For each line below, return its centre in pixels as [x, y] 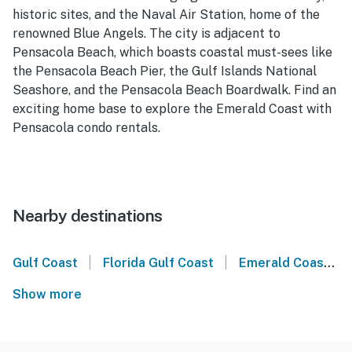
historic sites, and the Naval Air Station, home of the [166, 14]
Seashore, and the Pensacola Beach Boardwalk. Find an [174, 90]
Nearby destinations [88, 215]
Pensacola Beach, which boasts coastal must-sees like [172, 52]
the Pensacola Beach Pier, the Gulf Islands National [165, 71]
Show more [50, 294]
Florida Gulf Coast [158, 262]
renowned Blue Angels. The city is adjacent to [147, 33]
